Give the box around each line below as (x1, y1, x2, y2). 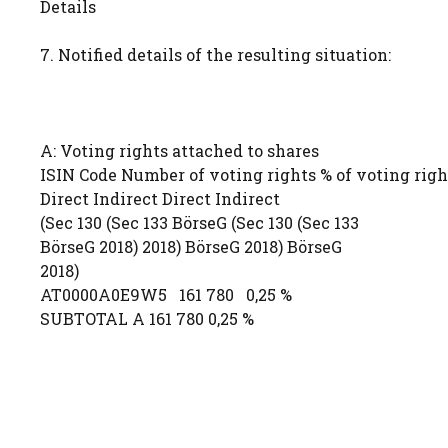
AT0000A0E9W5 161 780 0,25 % (40, 284, 292, 305)
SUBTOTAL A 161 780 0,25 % (40, 308, 254, 329)
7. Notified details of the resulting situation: (40, 44, 391, 65)
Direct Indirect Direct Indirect (40, 188, 280, 209)
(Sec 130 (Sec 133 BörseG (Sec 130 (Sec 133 (40, 212, 359, 233)
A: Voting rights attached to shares (40, 140, 319, 161)
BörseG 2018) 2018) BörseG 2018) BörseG (40, 236, 342, 257)
